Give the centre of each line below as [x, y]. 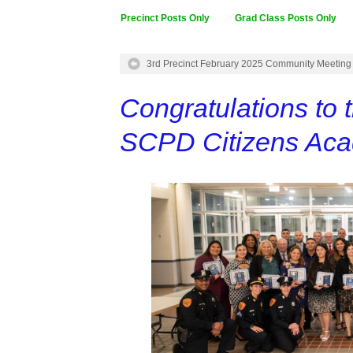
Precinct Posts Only [165, 18]
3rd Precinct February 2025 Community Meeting [249, 64]
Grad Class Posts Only [286, 18]
